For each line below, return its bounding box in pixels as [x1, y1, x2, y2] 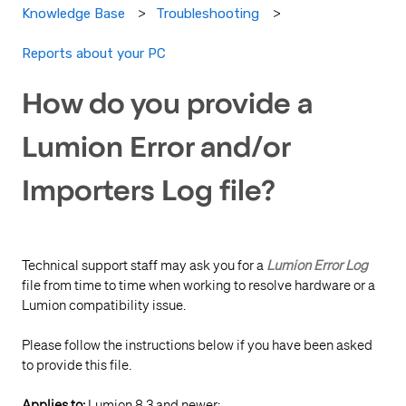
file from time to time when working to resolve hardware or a [22, 276, 375, 294]
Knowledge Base [22, 5, 125, 23]
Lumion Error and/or [22, 135, 290, 165]
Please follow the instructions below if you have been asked [22, 336, 372, 353]
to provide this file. [22, 356, 131, 373]
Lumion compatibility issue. [22, 296, 186, 314]
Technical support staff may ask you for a [22, 256, 266, 274]
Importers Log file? [22, 179, 275, 208]
